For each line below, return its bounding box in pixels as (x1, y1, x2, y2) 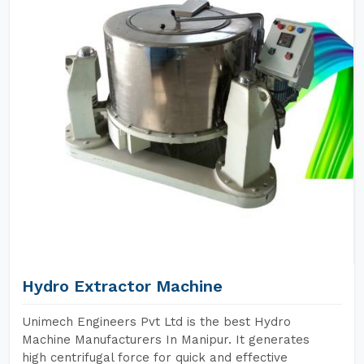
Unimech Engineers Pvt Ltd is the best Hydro (22, 314, 291, 329)
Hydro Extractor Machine (22, 276, 223, 296)
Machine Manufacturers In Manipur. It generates (22, 332, 310, 347)
